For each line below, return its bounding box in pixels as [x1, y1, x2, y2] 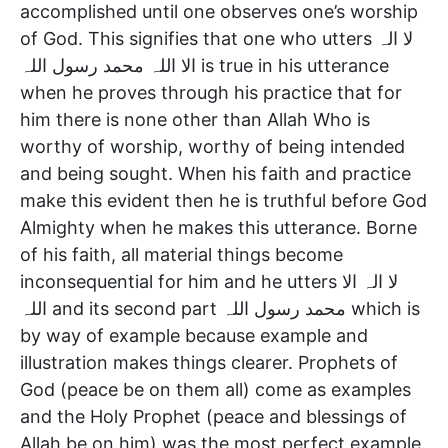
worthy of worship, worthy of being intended [20, 135, 405, 157]
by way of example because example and [20, 324, 368, 346]
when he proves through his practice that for [20, 81, 402, 103]
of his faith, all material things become [20, 243, 343, 265]
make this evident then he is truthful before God [20, 189, 427, 211]
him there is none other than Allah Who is [20, 108, 370, 130]
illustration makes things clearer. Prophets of [20, 351, 398, 373]
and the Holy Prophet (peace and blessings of [20, 405, 407, 427]
